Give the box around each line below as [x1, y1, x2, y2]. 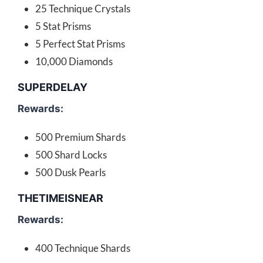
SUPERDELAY [18, 81, 87, 94]
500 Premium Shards [35, 131, 126, 144]
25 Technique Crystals [35, 2, 130, 15]
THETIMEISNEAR [18, 192, 103, 205]
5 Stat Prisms [35, 20, 91, 33]
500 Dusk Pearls [35, 166, 106, 179]
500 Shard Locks [35, 149, 107, 161]
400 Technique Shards [35, 242, 130, 255]
